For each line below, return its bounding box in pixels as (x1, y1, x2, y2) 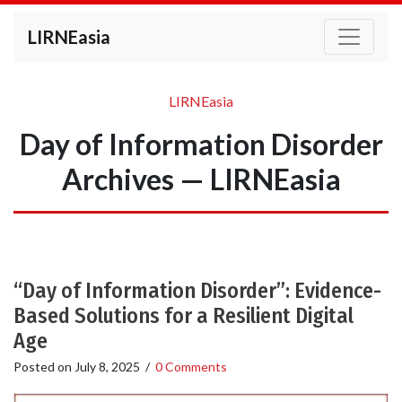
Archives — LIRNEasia (61, 162, 341, 197)
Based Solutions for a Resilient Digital (13, 303, 354, 328)
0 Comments (155, 359, 227, 374)
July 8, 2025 (74, 359, 140, 374)
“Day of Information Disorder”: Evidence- (13, 278, 381, 303)
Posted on (13, 359, 74, 374)
